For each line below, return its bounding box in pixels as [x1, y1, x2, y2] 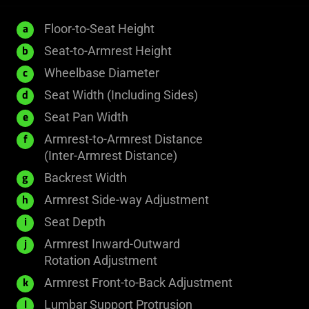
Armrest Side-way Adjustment [44, 192, 209, 208]
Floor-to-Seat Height [44, 21, 154, 37]
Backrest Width [44, 170, 127, 186]
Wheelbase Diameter [44, 66, 159, 81]
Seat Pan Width [44, 110, 128, 125]
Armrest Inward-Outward [44, 237, 180, 252]
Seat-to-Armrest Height [44, 43, 172, 59]
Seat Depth [44, 215, 106, 230]
